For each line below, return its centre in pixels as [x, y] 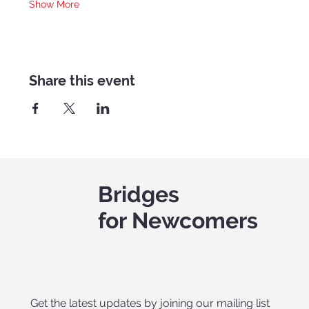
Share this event [82, 81]
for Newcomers [178, 221]
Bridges [138, 195]
